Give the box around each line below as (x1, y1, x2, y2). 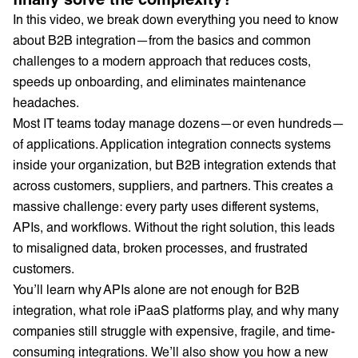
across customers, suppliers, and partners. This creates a (13, 177, 333, 193)
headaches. (13, 93, 79, 109)
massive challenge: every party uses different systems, (13, 197, 319, 213)
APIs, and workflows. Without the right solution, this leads (13, 218, 335, 234)
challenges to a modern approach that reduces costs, (13, 52, 311, 68)
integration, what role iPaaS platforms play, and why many (13, 301, 339, 317)
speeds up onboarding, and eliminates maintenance (13, 73, 306, 89)
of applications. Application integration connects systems (13, 135, 331, 151)
